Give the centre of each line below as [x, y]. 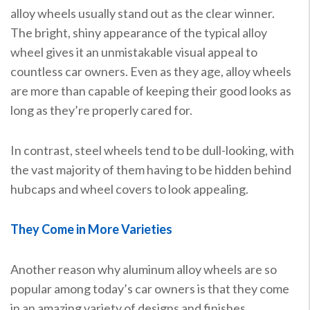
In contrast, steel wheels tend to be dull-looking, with [152, 150]
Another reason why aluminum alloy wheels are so [143, 269]
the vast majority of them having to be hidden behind [151, 169]
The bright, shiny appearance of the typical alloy [138, 32]
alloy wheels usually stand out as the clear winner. [142, 13]
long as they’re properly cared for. [101, 110]
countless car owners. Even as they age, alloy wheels [151, 71]
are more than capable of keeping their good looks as [151, 90]
